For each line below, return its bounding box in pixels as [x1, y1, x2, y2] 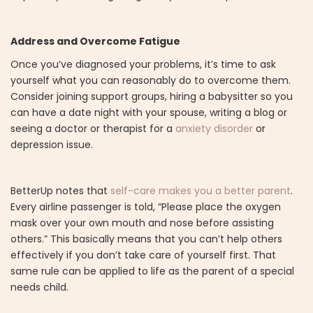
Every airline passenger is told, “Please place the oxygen [10, 199, 281, 214]
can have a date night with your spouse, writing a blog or [10, 105, 287, 119]
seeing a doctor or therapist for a [10, 121, 175, 136]
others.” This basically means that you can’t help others [10, 231, 282, 246]
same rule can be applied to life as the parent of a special [10, 263, 294, 278]
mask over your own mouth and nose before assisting [10, 215, 274, 230]
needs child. [10, 279, 68, 294]
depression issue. [10, 137, 93, 152]
